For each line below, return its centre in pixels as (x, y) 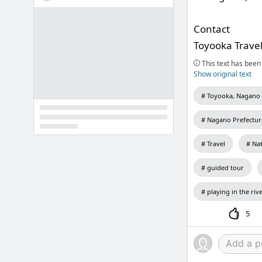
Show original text (222, 74)
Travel (216, 144)
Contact (211, 29)
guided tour (225, 168)
